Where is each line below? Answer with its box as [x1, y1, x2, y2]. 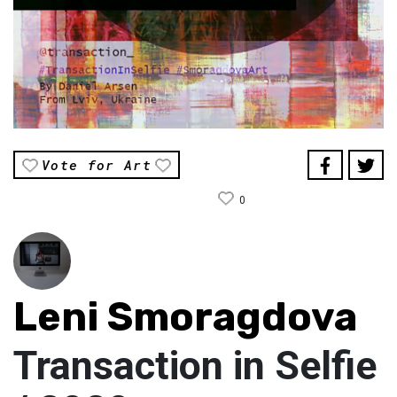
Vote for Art [42, 155, 152, 174]
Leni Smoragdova [13, 292, 357, 340]
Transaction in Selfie [13, 341, 377, 389]
